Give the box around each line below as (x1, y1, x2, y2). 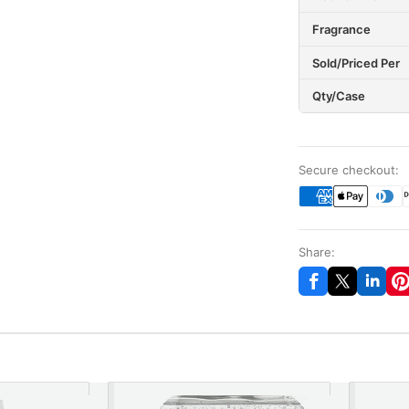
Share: (298, 245, 335, 260)
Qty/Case (311, 89, 365, 104)
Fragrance (311, 22, 371, 37)
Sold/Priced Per (311, 55, 400, 70)
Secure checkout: (298, 163, 399, 178)
